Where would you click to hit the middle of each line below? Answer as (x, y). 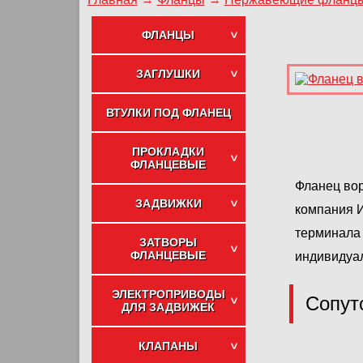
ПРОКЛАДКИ (168, 152)
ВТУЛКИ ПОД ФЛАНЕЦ (168, 113)
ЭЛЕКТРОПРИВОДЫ (168, 294)
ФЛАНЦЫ (168, 35)
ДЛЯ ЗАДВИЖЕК (168, 307)
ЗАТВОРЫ (168, 242)
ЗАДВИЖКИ (168, 203)
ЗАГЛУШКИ (168, 74)
